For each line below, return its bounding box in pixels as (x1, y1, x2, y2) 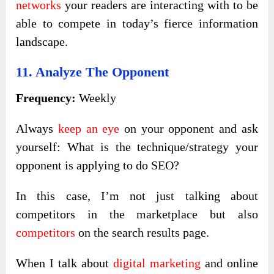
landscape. (16, 35, 68, 49)
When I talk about (16, 256, 113, 270)
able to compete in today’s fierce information (16, 17, 258, 31)
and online (200, 256, 258, 270)
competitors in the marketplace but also (16, 207, 258, 221)
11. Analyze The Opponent (16, 64, 169, 80)
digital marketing (113, 256, 201, 270)
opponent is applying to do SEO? (16, 158, 180, 172)
